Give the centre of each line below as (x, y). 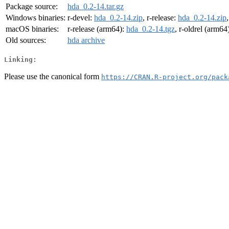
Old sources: (26, 40)
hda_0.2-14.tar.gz (96, 7)
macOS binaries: (32, 29)
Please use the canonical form (53, 76)
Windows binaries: (36, 18)
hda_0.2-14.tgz (151, 29)
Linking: (20, 59)
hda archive (86, 40)
